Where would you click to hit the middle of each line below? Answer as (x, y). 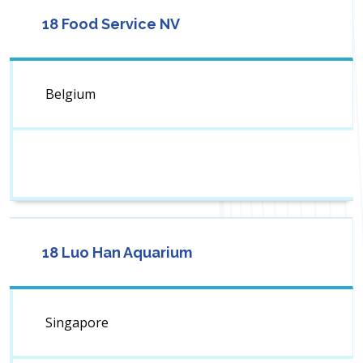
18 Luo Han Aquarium (117, 253)
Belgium (70, 94)
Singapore (77, 323)
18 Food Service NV (111, 24)
